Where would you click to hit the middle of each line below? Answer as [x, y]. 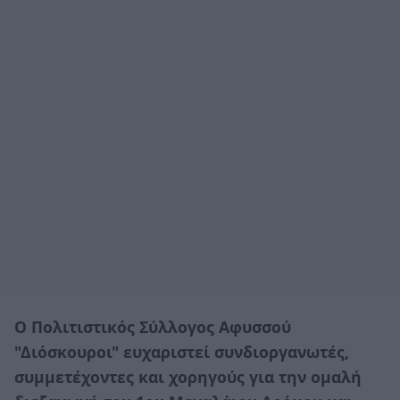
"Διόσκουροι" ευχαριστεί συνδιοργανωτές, [182, 351]
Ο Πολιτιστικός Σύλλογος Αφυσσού [153, 326]
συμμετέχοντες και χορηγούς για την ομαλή [188, 376]
